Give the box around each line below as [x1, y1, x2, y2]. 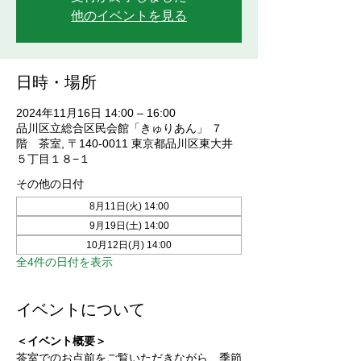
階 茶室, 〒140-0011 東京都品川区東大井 [16, 137, 233, 150]
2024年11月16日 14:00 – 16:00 [16, 106, 176, 119]
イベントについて [16, 300, 145, 319]
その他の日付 [16, 177, 84, 190]
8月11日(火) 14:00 [89, 201, 169, 212]
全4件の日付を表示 [16, 255, 113, 268]
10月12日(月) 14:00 [86, 239, 172, 251]
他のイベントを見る [71, 9, 187, 23]
